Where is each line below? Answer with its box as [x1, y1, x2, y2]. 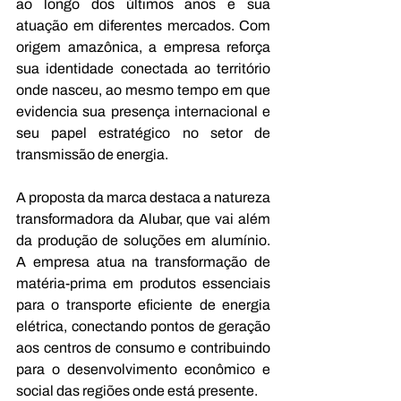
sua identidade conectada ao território [16, 60, 270, 76]
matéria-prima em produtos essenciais [16, 275, 270, 291]
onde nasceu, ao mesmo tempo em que [16, 81, 270, 98]
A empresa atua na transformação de [16, 253, 270, 269]
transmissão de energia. [16, 146, 168, 162]
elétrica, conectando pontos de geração [16, 318, 270, 334]
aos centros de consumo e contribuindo [16, 339, 270, 355]
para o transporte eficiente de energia [16, 296, 270, 312]
